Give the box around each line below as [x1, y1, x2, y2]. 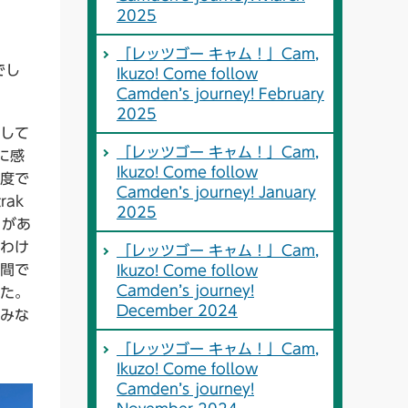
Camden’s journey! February [117, 87, 324, 102]
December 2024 [117, 303, 238, 319]
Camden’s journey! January [117, 185, 316, 200]
